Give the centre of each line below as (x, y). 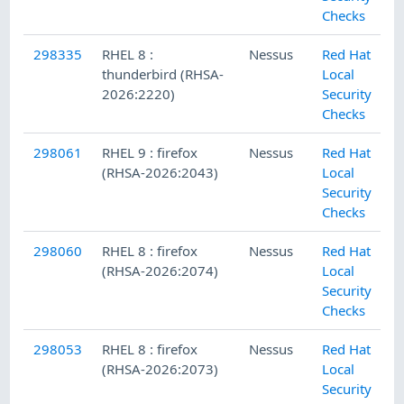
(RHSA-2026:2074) (161, 271)
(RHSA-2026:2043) (161, 173)
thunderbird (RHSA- (163, 74)
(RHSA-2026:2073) (161, 369)
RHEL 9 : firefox (150, 153)
